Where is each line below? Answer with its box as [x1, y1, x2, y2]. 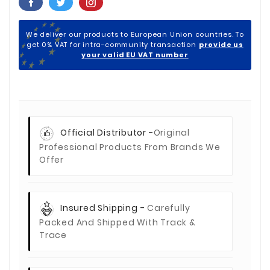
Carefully [147, 201, 190, 214]
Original [153, 126, 190, 139]
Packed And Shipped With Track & [39, 216, 196, 228]
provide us [198, 39, 243, 49]
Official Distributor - [60, 126, 154, 139]
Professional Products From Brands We [39, 140, 221, 153]
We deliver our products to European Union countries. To [26, 29, 244, 39]
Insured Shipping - [60, 201, 148, 214]
